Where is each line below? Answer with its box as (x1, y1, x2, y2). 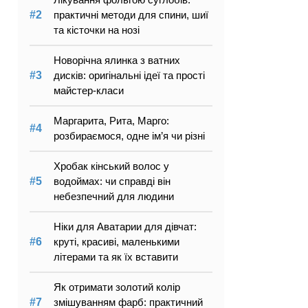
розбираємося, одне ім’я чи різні (54, 130, 205, 142)
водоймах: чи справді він (54, 175, 170, 187)
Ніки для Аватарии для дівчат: (54, 221, 197, 232)
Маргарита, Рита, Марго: (54, 115, 169, 126)
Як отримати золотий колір (54, 281, 180, 293)
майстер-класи (54, 85, 124, 96)
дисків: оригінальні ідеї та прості (54, 69, 205, 81)
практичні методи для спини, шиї (54, 9, 208, 21)
